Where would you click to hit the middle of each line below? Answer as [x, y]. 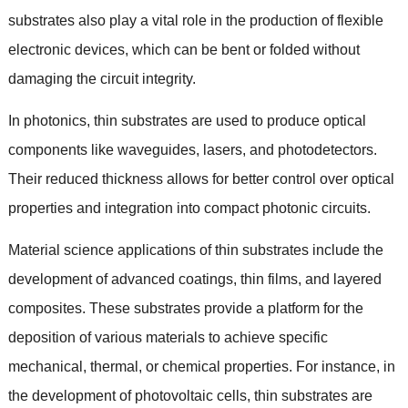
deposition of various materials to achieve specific [168, 338]
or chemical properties [217, 367]
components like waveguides [102, 150]
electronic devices [66, 50]
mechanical [45, 367]
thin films [269, 280]
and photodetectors [311, 150]
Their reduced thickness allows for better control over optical [201, 179]
